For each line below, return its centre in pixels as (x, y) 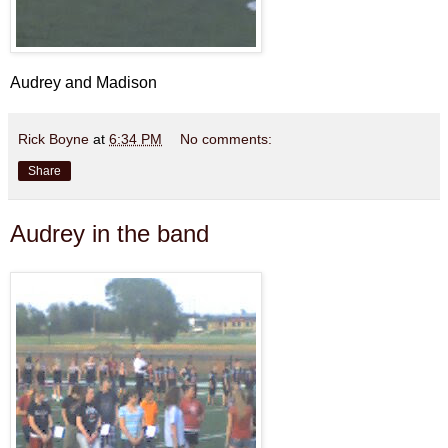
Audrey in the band (109, 234)
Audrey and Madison (83, 83)
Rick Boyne (53, 139)
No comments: (226, 139)
